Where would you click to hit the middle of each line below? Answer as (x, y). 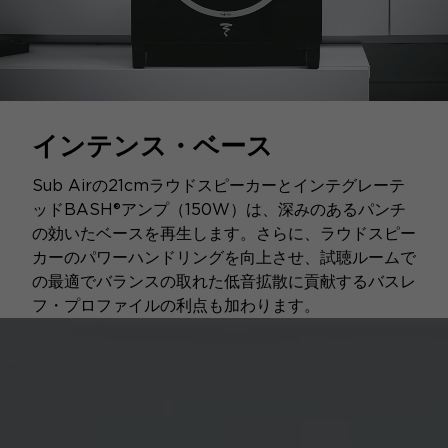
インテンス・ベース (152, 145)
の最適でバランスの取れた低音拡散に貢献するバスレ (224, 281)
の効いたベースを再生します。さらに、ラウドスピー (224, 233)
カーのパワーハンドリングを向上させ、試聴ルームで (224, 257)
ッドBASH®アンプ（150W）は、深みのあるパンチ (219, 209)
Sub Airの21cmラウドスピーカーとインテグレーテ (218, 185)
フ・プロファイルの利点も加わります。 (176, 305)
